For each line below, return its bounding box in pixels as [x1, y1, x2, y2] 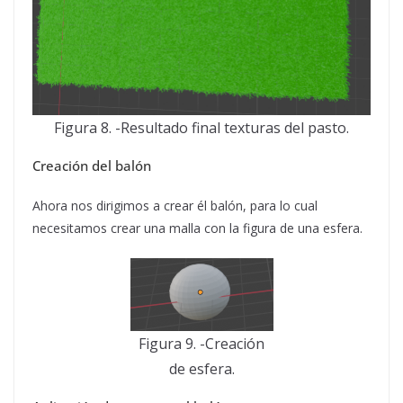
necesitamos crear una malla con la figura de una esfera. [32, 219, 363, 237]
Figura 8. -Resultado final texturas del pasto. [54, 118, 349, 138]
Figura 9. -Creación [139, 334, 264, 354]
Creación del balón [32, 157, 151, 175]
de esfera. [168, 359, 235, 379]
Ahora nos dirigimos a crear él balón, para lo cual [32, 197, 318, 214]
